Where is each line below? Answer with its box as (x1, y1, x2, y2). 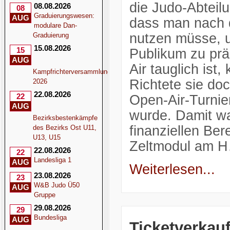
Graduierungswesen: (33, 12, 94, 20)
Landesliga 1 (33, 156, 71, 164)
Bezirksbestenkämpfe (32, 114, 98, 122)
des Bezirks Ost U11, (32, 124, 97, 131)
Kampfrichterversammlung (32, 68, 111, 75)
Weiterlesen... (129, 162, 215, 178)
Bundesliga (33, 214, 67, 221)
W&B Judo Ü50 (33, 181, 80, 189)
